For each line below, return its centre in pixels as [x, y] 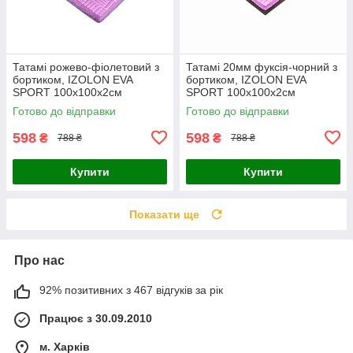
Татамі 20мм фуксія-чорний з [262, 67]
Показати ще [164, 214]
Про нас [39, 260]
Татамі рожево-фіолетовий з [86, 67]
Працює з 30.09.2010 [96, 318]
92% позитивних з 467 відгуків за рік [131, 290]
